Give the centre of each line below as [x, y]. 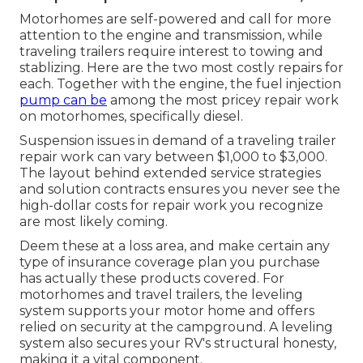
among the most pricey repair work [223, 100]
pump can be [63, 100]
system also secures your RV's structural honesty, [178, 343]
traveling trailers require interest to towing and [171, 51]
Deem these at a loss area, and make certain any [175, 246]
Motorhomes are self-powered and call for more [175, 19]
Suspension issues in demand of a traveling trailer [178, 140]
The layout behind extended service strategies [170, 173]
